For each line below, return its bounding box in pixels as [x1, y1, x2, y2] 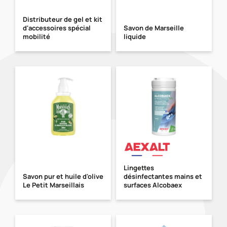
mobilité [23, 31, 50, 41]
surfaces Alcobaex [124, 180, 182, 190]
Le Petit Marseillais [23, 180, 84, 190]
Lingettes [124, 163, 154, 172]
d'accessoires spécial [23, 23, 91, 32]
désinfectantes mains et [124, 171, 202, 181]
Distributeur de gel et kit [23, 14, 102, 24]
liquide [124, 31, 146, 41]
